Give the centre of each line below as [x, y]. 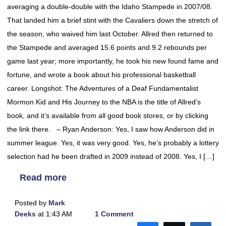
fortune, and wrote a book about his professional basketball [101, 75]
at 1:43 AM [54, 214]
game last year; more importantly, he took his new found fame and [113, 61]
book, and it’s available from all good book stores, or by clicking [108, 116]
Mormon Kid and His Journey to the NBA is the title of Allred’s [104, 102]
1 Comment [114, 214]
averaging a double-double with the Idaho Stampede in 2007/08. [110, 7]
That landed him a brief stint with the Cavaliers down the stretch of [112, 20]
